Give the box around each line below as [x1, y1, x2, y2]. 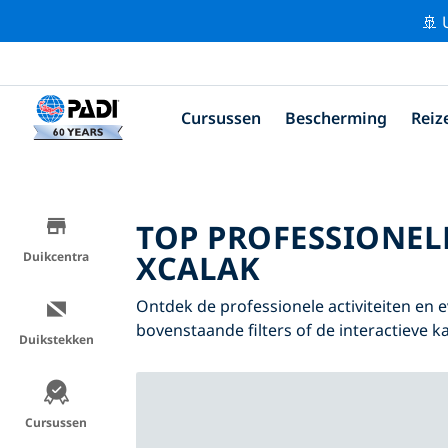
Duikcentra [23, 247, 89, 265]
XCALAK [136, 246, 260, 289]
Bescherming [285, 106, 387, 129]
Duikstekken [18, 330, 94, 348]
